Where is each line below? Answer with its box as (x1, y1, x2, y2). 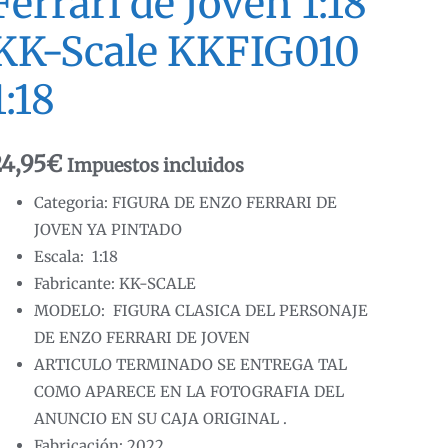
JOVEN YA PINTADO (34, 220, 183, 240)
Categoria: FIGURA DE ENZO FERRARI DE (34, 193, 338, 213)
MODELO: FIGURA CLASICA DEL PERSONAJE (34, 301, 369, 321)
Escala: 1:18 (34, 247, 119, 267)
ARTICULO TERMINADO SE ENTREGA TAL (34, 355, 348, 375)
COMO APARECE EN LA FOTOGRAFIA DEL (34, 382, 345, 402)
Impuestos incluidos (67, 153, 245, 177)
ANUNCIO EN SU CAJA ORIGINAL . (34, 409, 288, 429)
